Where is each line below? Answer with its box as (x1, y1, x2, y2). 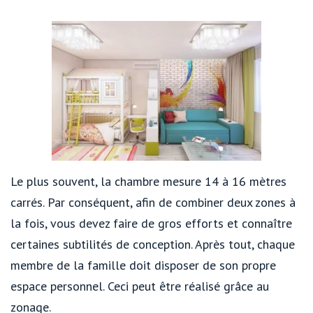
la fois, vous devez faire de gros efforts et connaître (10, 214, 292, 231)
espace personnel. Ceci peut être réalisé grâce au (10, 277, 269, 294)
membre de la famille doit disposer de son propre (10, 256, 276, 273)
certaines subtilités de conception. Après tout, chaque (10, 235, 295, 252)
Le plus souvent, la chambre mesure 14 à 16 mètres (10, 173, 286, 189)
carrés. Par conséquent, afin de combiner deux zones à (10, 194, 296, 210)
